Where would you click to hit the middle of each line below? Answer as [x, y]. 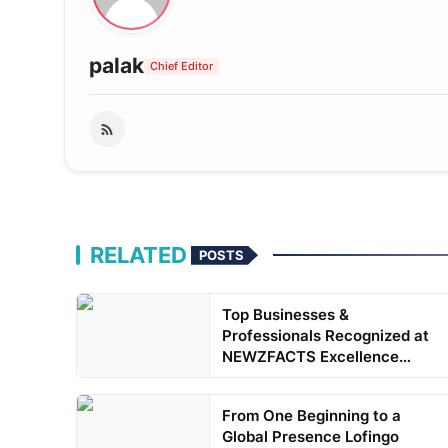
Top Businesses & [285, 315]
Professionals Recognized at [325, 336]
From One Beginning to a [311, 416]
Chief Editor [181, 66]
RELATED [138, 255]
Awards [249, 378]
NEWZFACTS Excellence [310, 357]
